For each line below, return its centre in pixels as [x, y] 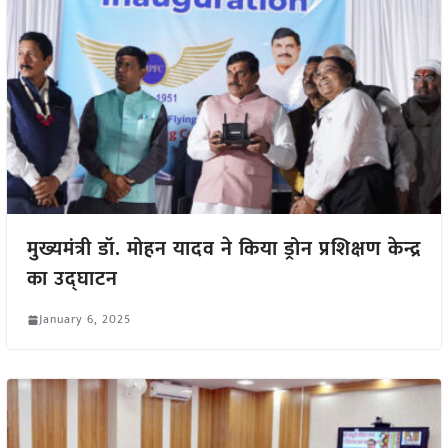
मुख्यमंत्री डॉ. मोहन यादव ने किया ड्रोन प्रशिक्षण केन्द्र [223, 249]
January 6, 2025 [84, 319]
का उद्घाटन [72, 279]
